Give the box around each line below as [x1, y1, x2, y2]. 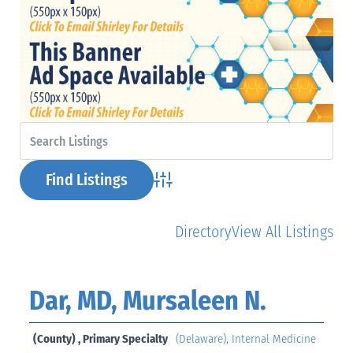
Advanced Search [152, 180, 244, 197]
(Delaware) [175, 331, 226, 346]
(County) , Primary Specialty [32, 331, 168, 346]
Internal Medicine [231, 331, 316, 346]
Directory [175, 221, 232, 241]
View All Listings [232, 221, 334, 241]
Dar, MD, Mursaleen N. [28, 284, 266, 317]
